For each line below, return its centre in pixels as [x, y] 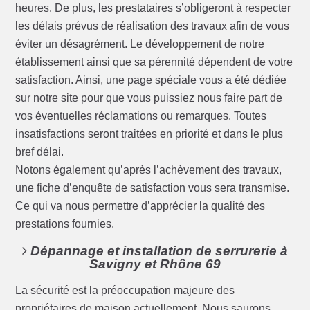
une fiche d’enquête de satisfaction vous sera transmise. [153, 188]
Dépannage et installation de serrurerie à [157, 251]
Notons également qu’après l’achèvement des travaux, [149, 170]
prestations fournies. [65, 224]
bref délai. [40, 152]
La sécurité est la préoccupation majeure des [125, 291]
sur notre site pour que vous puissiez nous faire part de [149, 98]
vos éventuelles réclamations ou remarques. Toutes [141, 116]
